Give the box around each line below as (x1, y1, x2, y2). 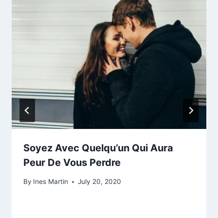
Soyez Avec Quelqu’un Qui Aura (23, 142, 173, 154)
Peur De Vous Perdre (23, 157, 121, 169)
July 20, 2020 (78, 178, 122, 185)
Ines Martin (33, 178, 69, 185)
